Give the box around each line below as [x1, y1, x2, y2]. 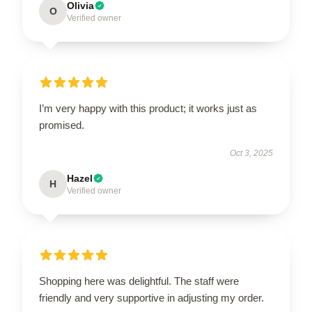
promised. [39, 118, 84, 131]
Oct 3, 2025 [230, 148, 273, 158]
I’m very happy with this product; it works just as [39, 102, 257, 114]
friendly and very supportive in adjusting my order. [39, 291, 264, 304]
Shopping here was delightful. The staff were [39, 274, 239, 287]
